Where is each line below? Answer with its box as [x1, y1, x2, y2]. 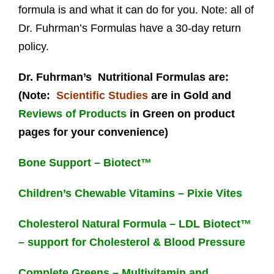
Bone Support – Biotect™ [18, 156, 152, 169]
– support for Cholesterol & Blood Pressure [18, 235, 245, 248]
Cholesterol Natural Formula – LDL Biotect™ [18, 217, 251, 230]
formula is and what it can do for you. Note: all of [18, 3, 254, 16]
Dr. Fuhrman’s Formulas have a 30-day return [18, 21, 241, 34]
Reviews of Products [18, 107, 127, 120]
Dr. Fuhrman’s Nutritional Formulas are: [18, 70, 229, 83]
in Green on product [126, 107, 235, 120]
